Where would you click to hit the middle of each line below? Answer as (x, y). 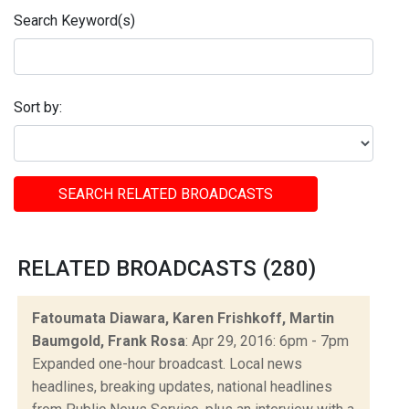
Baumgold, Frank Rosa (109, 341)
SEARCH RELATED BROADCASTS (166, 194)
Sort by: (38, 108)
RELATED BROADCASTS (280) (167, 268)
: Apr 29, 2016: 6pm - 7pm (267, 341)
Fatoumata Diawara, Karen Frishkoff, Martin (183, 318)
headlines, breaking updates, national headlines (182, 386)
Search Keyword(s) (74, 21)
